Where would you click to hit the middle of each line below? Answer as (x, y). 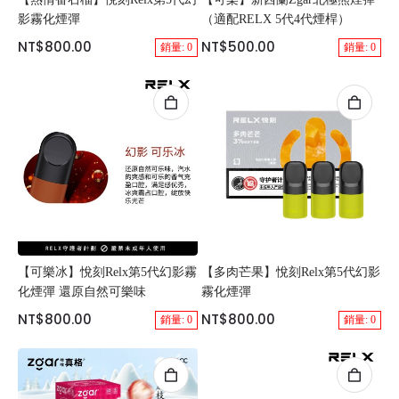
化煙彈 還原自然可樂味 (82, 292)
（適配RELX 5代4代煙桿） (276, 19)
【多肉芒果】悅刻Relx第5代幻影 (291, 272)
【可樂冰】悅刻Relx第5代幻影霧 (107, 272)
